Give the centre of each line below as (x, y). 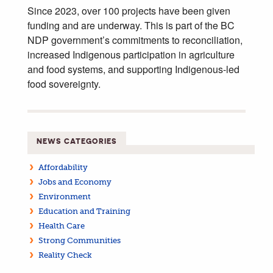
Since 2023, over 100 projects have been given (129, 10)
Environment (64, 196)
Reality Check (65, 255)
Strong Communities (79, 240)
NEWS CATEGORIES (77, 141)
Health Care (61, 225)
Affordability (63, 167)
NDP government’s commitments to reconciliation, (135, 40)
